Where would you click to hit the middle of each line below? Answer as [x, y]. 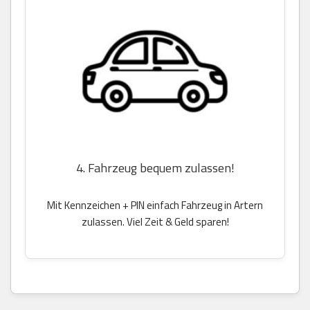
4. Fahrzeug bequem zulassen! [155, 167]
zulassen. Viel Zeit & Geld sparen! [155, 221]
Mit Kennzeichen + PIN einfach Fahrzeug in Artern [155, 205]
